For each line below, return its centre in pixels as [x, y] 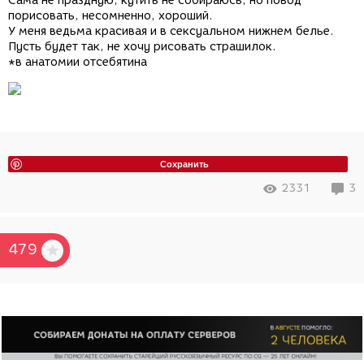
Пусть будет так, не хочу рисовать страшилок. [144, 47]
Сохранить [184, 164]
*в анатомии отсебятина [78, 63]
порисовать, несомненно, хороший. [112, 16]
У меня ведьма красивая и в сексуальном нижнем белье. [171, 32]
